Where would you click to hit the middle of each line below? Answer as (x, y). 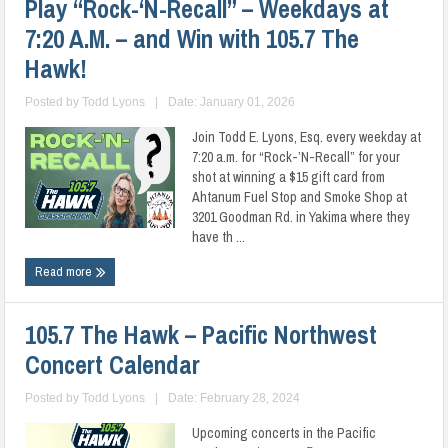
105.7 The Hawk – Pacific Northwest (201, 335)
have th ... (219, 237)
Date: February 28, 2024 (234, 398)
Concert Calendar (113, 365)
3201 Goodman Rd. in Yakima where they (301, 217)
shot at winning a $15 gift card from (289, 177)
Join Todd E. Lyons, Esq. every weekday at (307, 137)
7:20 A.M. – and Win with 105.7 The (192, 39)
